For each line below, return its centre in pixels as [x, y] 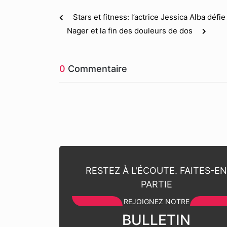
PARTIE [156, 184]
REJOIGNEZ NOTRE [156, 201]
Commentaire [96, 69]
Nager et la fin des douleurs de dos [130, 31]
